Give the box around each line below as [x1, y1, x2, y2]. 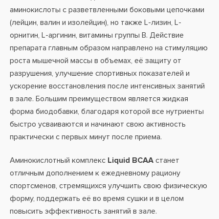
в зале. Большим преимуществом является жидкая [10, 94, 188, 104]
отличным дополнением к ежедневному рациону [10, 168, 180, 178]
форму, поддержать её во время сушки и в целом [10, 194, 184, 203]
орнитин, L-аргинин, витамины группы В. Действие [10, 30, 184, 40]
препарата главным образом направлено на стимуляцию [10, 43, 208, 53]
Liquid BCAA [108, 155, 153, 165]
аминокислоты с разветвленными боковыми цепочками [10, 5, 204, 15]
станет [153, 155, 179, 165]
